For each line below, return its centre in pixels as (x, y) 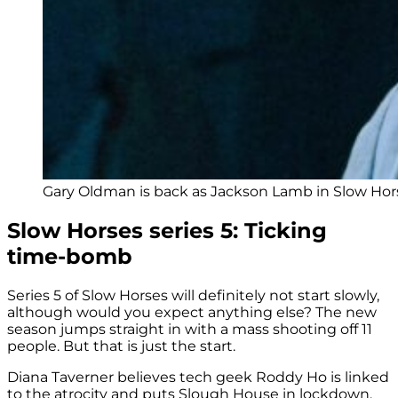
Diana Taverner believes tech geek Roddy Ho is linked (198, 377)
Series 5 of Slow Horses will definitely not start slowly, (193, 295)
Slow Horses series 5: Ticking (167, 231)
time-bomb (70, 256)
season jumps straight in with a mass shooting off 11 (190, 329)
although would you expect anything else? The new (192, 312)
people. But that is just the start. (121, 346)
